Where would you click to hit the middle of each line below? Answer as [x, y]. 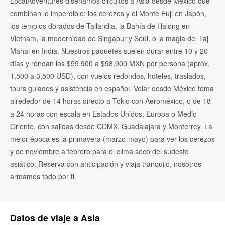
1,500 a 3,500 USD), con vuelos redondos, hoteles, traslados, [108, 76]
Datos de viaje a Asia [55, 217]
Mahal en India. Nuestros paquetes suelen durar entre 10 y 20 [109, 50]
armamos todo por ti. [43, 176]
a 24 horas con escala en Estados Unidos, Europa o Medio [103, 113]
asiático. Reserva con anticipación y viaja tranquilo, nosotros [106, 163]
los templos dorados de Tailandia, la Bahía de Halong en [100, 25]
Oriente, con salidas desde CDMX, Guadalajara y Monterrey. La [111, 126]
